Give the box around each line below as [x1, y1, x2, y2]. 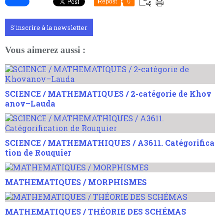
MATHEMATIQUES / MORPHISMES [5, 176, 147, 187]
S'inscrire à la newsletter [10, 23, 87, 32]
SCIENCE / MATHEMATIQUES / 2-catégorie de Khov [5, 88, 212, 99]
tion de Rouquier [5, 147, 71, 158]
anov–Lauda [5, 98, 55, 109]
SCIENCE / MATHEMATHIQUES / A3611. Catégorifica [5, 137, 215, 148]
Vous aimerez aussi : [5, 45, 85, 55]
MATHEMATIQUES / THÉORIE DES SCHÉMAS [5, 206, 186, 217]
